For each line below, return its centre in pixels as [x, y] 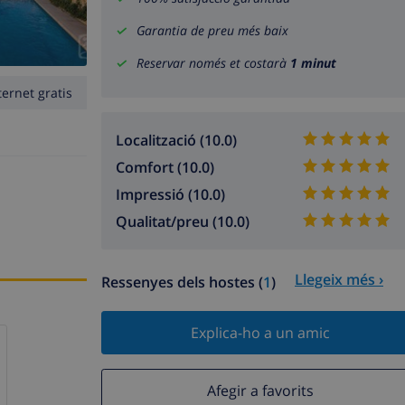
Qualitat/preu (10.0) [183, 222]
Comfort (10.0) [165, 168]
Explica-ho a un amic [260, 333]
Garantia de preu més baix [212, 31]
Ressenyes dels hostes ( [182, 283]
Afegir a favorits [260, 390]
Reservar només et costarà [213, 63]
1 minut [313, 63]
